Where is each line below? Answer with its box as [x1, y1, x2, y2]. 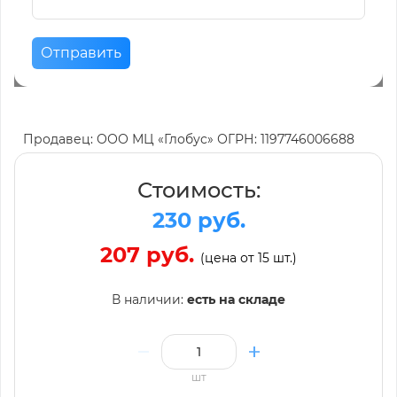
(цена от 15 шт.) [200, 249, 297, 266]
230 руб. [152, 206, 245, 233]
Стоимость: [136, 176, 261, 203]
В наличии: [112, 291, 187, 307]
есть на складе [187, 291, 285, 307]
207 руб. [100, 241, 200, 268]
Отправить [41, 43, 121, 61]
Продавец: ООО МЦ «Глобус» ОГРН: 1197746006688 [23, 130, 354, 147]
